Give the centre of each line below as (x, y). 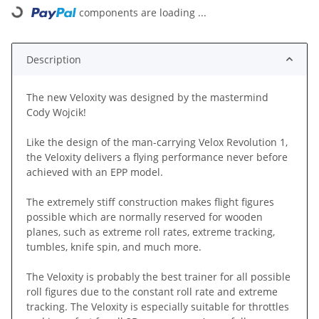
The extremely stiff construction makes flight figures (150, 202)
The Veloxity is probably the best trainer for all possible (158, 276)
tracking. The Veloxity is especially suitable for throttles (158, 306)
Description (54, 59)
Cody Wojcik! (56, 112)
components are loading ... (143, 12)
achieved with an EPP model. (95, 172)
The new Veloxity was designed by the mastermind (147, 97)
